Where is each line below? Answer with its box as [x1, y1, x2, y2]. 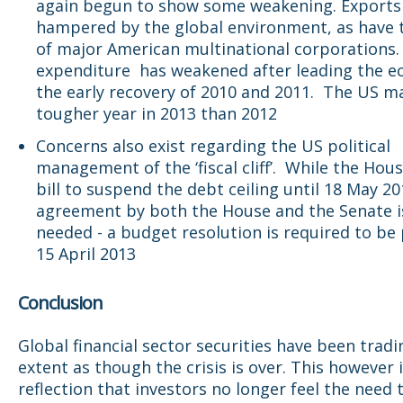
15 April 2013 [36, 243, 136, 265]
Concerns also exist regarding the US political [36, 135, 390, 157]
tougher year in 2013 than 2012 [36, 103, 277, 125]
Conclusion [18, 291, 103, 316]
